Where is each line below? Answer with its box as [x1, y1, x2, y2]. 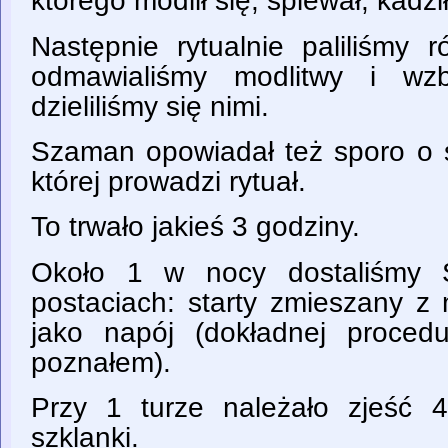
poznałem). [31, 346, 171, 378]
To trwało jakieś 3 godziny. [31, 211, 360, 243]
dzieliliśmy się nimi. [31, 90, 269, 122]
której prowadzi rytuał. [31, 166, 306, 197]
